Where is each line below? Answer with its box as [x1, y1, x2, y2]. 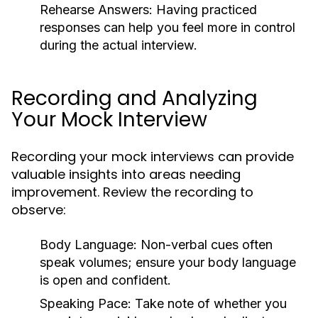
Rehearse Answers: [40, 2, 153, 17]
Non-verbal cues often [137, 237, 273, 252]
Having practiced [153, 2, 257, 17]
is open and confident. [40, 273, 171, 287]
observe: [11, 201, 66, 219]
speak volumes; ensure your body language [40, 255, 296, 270]
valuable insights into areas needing [11, 165, 241, 183]
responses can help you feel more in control [40, 20, 295, 35]
